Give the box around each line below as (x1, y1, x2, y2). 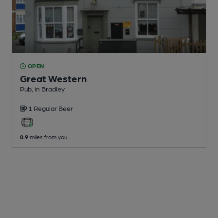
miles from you (28, 133, 67, 141)
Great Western (20, 73, 87, 85)
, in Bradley (32, 85, 65, 93)
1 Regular (28, 104, 58, 112)
